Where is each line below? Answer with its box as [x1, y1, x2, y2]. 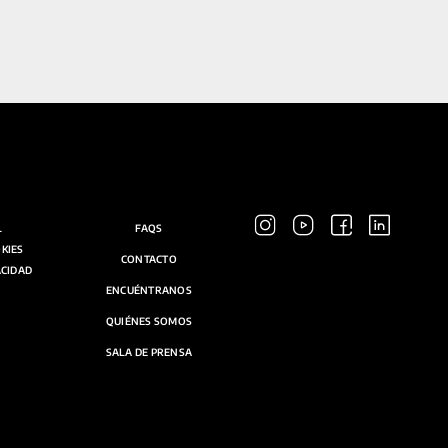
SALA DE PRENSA [105, 346, 193, 358]
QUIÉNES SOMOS [105, 315, 193, 327]
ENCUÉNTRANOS [105, 284, 192, 296]
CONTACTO [120, 253, 177, 265]
